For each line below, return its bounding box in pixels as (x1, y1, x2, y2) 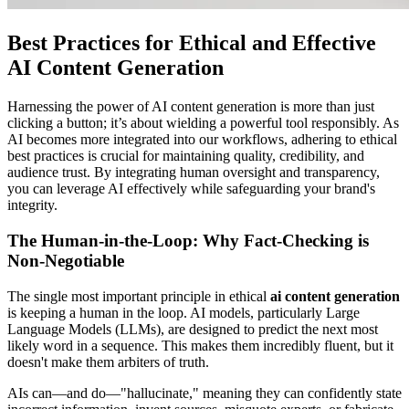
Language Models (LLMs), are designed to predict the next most (7, 320, 378, 337)
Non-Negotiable (7, 251, 124, 270)
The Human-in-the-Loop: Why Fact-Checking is (7, 231, 369, 250)
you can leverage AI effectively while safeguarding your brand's (7, 181, 375, 197)
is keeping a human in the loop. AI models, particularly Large (7, 304, 360, 320)
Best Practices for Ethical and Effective (7, 31, 376, 56)
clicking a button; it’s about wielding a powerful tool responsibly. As (7, 115, 399, 131)
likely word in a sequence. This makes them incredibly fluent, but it (7, 337, 393, 353)
